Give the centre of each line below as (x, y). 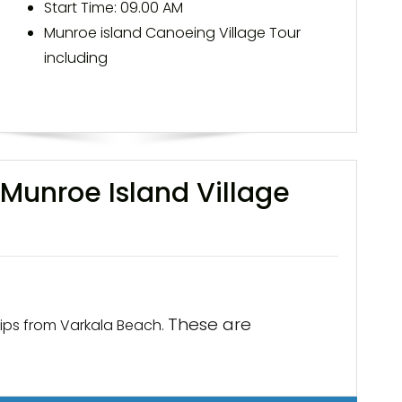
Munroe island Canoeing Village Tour (173, 33)
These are (210, 324)
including (76, 58)
